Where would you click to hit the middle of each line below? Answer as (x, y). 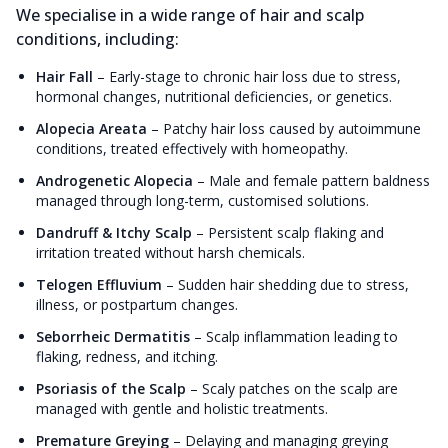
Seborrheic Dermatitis (113, 337)
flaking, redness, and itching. (127, 357)
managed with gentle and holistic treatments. (182, 409)
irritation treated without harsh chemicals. (170, 253)
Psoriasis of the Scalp (111, 389)
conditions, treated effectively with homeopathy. (192, 149)
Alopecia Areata (91, 129)
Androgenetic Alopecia (114, 181)
